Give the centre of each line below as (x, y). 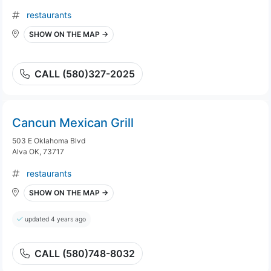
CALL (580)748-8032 (85, 253)
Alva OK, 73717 (38, 152)
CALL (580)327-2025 (85, 74)
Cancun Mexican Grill (73, 123)
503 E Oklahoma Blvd (49, 141)
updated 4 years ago (55, 219)
